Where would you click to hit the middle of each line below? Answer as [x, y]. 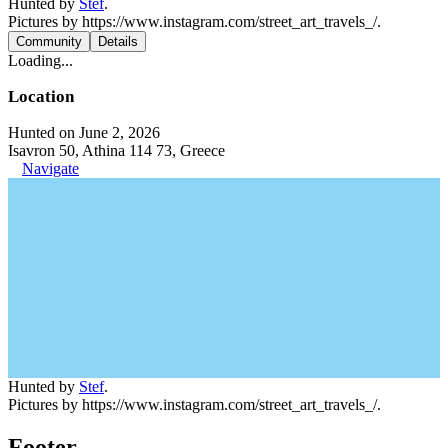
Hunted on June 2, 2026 [84, 132]
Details [118, 41]
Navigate [50, 168]
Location [41, 96]
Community [49, 41]
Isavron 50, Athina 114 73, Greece [116, 150]
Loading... [40, 60]
